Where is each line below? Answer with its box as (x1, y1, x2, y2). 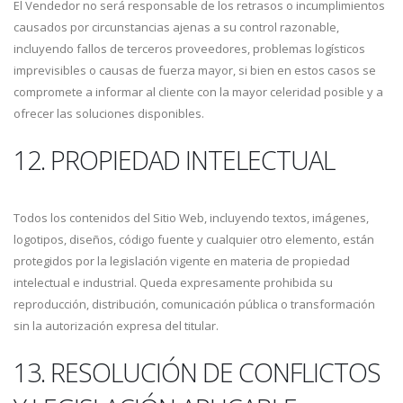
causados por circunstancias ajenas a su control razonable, (13, 19, 339, 35)
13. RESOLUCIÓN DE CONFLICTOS (13, 354, 381, 390)
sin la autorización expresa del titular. (13, 318, 219, 334)
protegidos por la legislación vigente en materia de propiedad (13, 253, 350, 269)
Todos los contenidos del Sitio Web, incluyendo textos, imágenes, (13, 210, 369, 226)
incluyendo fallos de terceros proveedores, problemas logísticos (13, 40, 365, 57)
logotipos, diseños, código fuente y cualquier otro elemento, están (13, 231, 374, 247)
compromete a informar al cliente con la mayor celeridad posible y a (13, 84, 383, 100)
